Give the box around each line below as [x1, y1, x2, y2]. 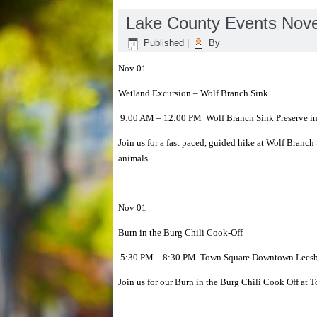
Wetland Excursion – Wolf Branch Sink [118, 88, 268, 98]
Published [144, 38, 184, 49]
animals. [118, 153, 150, 163]
